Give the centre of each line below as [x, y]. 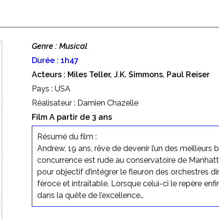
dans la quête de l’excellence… [90, 195]
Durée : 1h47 [55, 60]
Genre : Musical [59, 46]
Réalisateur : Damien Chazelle [85, 103]
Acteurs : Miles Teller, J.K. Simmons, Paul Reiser [120, 74]
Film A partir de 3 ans [72, 117]
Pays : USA [51, 88]
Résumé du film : [67, 136]
